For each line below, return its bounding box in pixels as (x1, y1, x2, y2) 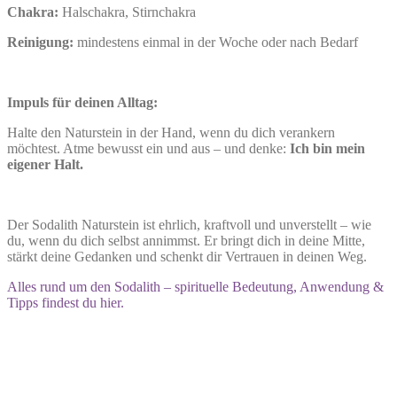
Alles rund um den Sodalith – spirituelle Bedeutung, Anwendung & (7, 278, 384, 294)
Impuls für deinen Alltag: (7, 94, 158, 110)
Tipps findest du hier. (7, 294, 124, 310)
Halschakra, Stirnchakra (62, 4, 196, 19)
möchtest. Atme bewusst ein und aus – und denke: (7, 140, 290, 156)
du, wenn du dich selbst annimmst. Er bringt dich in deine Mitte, (7, 232, 365, 248)
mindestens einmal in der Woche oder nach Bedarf (77, 34, 358, 50)
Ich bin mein (290, 140, 365, 156)
